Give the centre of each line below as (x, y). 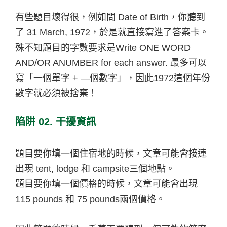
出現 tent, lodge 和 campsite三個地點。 (95, 168)
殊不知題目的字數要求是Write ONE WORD (103, 47)
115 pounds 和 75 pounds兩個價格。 (90, 199)
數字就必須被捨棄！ (56, 93)
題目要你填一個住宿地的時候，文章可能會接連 (111, 153)
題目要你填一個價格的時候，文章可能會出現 (106, 184)
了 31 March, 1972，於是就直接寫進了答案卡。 (112, 32)
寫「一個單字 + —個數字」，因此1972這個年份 (113, 78)
